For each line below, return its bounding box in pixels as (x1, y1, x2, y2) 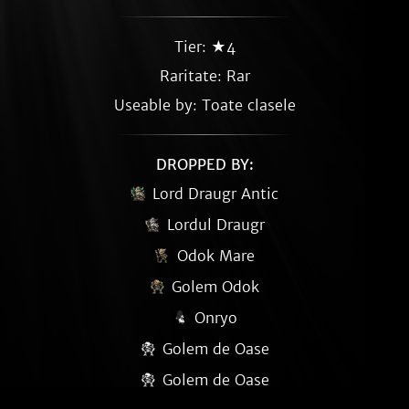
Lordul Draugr (166, 215, 265, 234)
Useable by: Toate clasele (113, 96, 296, 114)
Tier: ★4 (173, 37, 236, 56)
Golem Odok (172, 278, 259, 296)
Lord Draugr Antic (152, 184, 278, 203)
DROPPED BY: (155, 155, 254, 173)
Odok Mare (176, 246, 255, 265)
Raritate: (159, 67, 226, 85)
